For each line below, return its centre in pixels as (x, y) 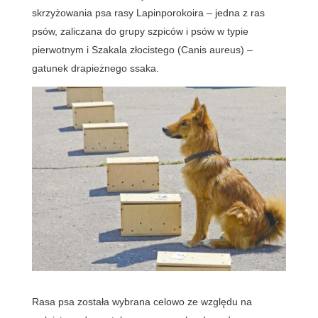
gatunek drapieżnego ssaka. (95, 68)
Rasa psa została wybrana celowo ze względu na (142, 301)
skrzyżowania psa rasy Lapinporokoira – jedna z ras (148, 12)
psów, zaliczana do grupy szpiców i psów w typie (140, 31)
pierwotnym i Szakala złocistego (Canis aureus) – (142, 49)
